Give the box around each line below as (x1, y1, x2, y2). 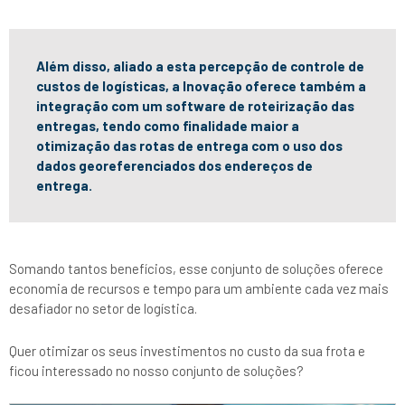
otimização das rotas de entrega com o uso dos (36, 137, 343, 155)
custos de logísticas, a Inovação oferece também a (36, 78, 366, 95)
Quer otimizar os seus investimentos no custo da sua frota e (9, 343, 365, 360)
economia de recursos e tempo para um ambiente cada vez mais (9, 280, 389, 297)
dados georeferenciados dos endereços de (36, 157, 313, 174)
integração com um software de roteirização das (36, 98, 354, 115)
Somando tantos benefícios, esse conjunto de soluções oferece (9, 260, 383, 278)
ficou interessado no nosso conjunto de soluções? (9, 363, 304, 380)
